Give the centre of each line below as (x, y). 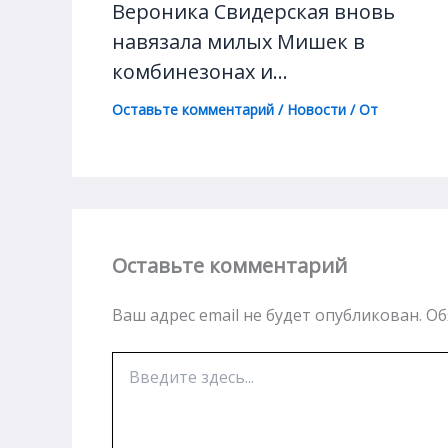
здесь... (134, 381)
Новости (316, 110)
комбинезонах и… (200, 72)
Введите (140, 361)
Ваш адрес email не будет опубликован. (267, 315)
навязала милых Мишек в (238, 42)
